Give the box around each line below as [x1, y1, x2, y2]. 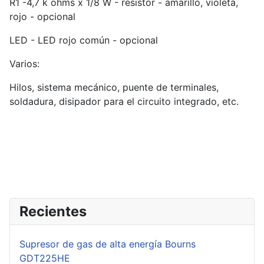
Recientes [19, 202, 87, 220]
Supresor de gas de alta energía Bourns [19, 237, 196, 250]
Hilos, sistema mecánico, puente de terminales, [9, 81, 219, 93]
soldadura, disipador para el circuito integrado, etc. [9, 95, 239, 107]
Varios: [9, 57, 39, 70]
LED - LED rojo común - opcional [9, 34, 158, 46]
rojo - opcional [9, 10, 75, 22]
